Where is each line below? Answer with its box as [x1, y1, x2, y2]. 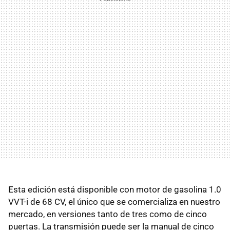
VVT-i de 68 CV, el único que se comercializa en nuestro [8, 197, 220, 207]
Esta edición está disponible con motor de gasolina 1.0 [8, 184, 221, 195]
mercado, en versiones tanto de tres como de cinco [8, 209, 207, 220]
